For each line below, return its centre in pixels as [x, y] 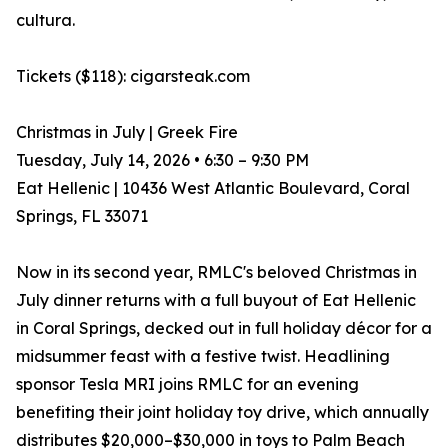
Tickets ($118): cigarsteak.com [133, 76]
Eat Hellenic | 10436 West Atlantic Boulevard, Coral [213, 188]
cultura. [45, 20]
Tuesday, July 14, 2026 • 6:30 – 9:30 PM [162, 160]
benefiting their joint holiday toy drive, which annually [222, 412]
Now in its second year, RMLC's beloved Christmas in [216, 272]
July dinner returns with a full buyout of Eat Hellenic [216, 300]
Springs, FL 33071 [82, 216]
